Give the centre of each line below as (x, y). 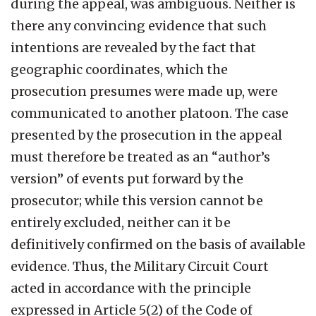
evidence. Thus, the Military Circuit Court (140, 266)
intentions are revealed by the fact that (133, 47)
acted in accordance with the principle (131, 288)
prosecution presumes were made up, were (144, 91)
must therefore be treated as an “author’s (140, 157)
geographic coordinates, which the (119, 69)
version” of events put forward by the (127, 178)
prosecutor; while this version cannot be (137, 200)
